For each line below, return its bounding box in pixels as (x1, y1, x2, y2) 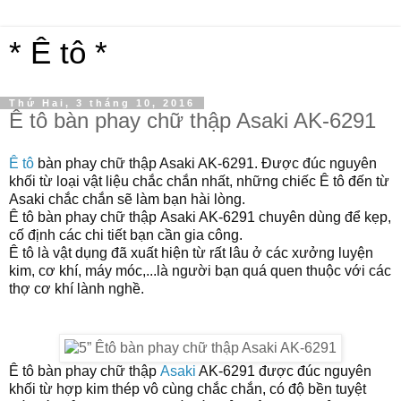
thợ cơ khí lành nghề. (9, 280, 144, 296)
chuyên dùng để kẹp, (259, 209, 391, 225)
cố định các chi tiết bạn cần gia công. (9, 226, 243, 243)
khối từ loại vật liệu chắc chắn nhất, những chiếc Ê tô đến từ (9, 173, 389, 189)
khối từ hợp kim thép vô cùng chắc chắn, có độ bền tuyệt (9, 380, 366, 397)
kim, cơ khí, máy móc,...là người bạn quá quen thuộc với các (9, 262, 391, 278)
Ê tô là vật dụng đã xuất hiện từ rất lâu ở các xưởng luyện (9, 244, 373, 260)
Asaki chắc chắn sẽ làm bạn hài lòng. (9, 191, 245, 207)
